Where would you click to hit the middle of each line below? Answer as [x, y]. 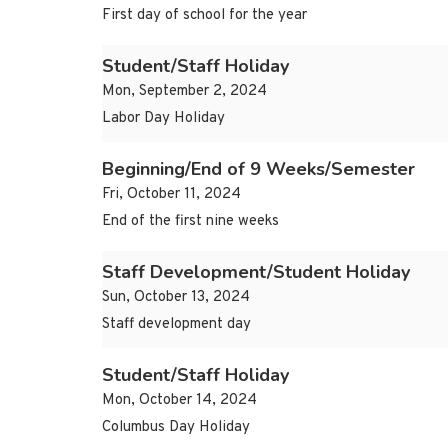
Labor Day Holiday [163, 119]
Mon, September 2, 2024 [184, 92]
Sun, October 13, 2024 [176, 298]
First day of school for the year [204, 16]
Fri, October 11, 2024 [171, 195]
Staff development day [176, 325]
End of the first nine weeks [190, 222]
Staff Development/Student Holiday [256, 272]
